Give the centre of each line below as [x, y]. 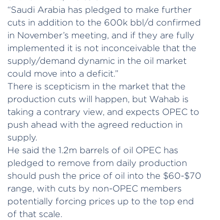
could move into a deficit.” [63, 73]
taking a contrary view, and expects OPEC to [103, 111]
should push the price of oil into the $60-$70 [104, 175]
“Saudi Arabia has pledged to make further [99, 9]
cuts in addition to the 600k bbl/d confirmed [104, 22]
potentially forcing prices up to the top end [101, 201]
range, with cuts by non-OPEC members [95, 188]
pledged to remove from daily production [97, 163]
